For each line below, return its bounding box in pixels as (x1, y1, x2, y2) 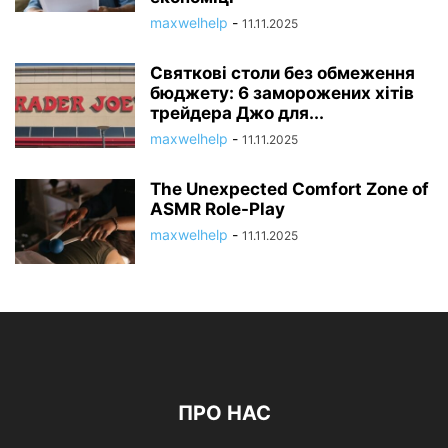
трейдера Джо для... (150, 102, 324, 123)
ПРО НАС (177, 400, 271, 425)
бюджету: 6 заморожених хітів (150, 82, 414, 103)
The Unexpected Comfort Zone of (150, 178, 429, 199)
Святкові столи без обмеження (150, 62, 415, 83)
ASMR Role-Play (150, 198, 285, 219)
